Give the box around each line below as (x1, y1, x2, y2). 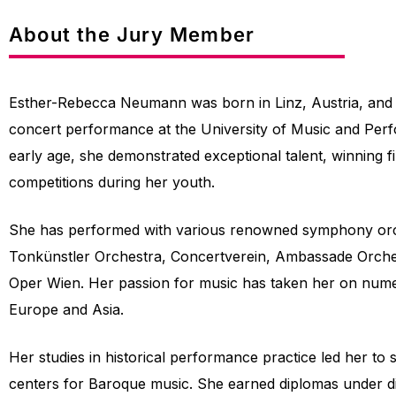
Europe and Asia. (9, 301, 124, 319)
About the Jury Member (9, 23, 255, 47)
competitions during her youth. (9, 173, 215, 192)
